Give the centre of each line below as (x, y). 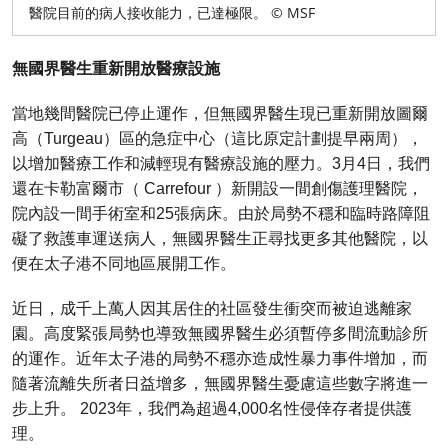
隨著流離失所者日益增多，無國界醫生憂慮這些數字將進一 (220, 383)
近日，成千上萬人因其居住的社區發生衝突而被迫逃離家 (212, 308)
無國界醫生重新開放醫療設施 (116, 68)
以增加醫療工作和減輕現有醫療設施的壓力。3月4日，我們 (221, 163)
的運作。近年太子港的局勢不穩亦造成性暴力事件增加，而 (220, 358)
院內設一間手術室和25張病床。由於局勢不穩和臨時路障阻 (221, 213)
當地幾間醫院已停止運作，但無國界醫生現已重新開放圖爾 (220, 113)
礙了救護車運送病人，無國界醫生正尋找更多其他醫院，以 (220, 238)
